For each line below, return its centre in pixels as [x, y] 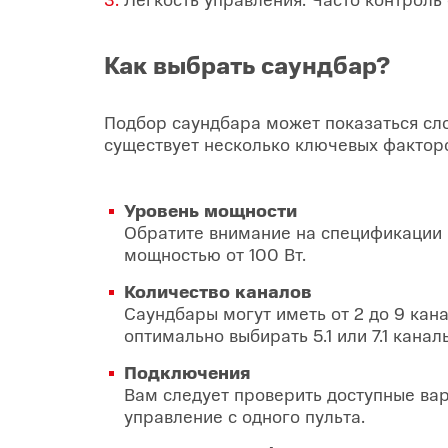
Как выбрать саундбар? [247, 64]
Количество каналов [218, 290]
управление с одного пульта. [244, 415]
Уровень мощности [210, 209]
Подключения [187, 371]
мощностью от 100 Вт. [215, 253]
